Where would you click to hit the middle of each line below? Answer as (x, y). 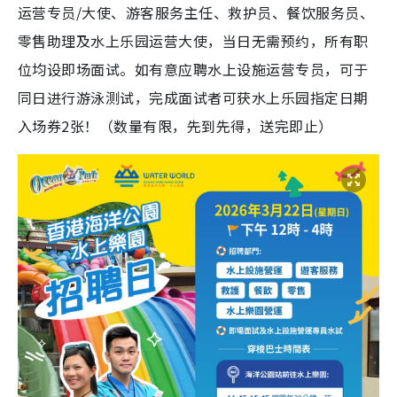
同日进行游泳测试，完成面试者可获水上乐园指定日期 (193, 98)
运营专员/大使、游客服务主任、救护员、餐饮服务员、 (196, 13)
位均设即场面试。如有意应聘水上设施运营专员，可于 (193, 70)
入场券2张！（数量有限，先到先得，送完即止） (175, 126)
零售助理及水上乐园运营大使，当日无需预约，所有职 (193, 41)
